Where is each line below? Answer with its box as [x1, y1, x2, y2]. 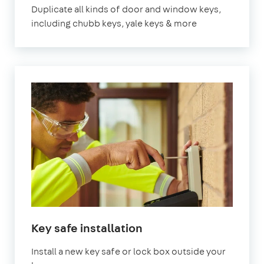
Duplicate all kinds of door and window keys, [31, 2, 221, 15]
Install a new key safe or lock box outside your [31, 245, 226, 258]
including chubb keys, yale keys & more [31, 16, 197, 29]
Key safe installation [31, 219, 143, 236]
